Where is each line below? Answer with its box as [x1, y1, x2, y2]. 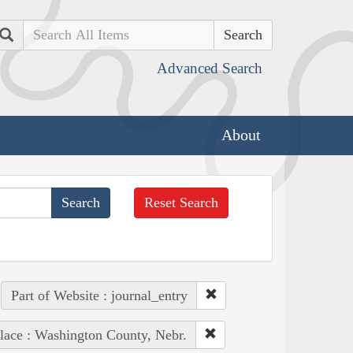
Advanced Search [157, 60, 262, 76]
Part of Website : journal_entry [10, 287, 188, 303]
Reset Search [144, 194, 219, 210]
